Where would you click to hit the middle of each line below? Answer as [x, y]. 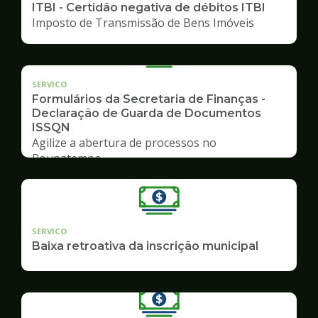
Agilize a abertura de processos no [124, 142]
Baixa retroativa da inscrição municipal [145, 246]
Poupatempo [67, 158]
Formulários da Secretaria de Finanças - [149, 99]
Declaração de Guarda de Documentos [147, 113]
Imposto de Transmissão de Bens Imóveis [143, 22]
